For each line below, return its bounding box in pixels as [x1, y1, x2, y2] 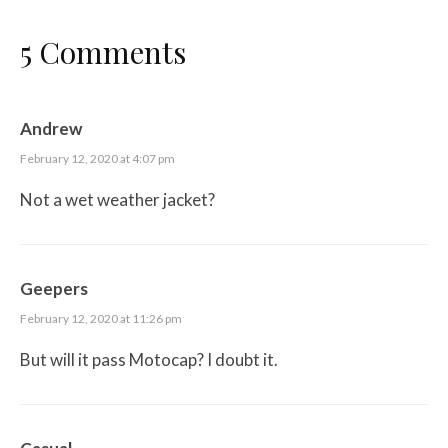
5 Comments [20, 32, 186, 73]
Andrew [20, 118, 82, 140]
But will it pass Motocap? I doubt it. [20, 349, 278, 371]
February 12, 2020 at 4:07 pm [20, 151, 175, 167]
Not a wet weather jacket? [20, 189, 215, 211]
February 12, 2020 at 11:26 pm [20, 311, 182, 327]
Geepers [20, 278, 88, 300]
